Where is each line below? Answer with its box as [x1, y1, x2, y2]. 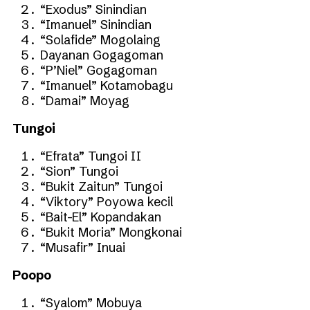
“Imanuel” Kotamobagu [40, 77, 173, 93]
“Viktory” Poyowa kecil [40, 193, 173, 210]
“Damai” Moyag [40, 92, 129, 109]
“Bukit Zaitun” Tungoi [40, 178, 163, 194]
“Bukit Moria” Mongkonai [40, 224, 182, 240]
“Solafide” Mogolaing [40, 31, 161, 48]
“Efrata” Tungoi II [40, 147, 141, 164]
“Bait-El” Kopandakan [40, 208, 161, 225]
